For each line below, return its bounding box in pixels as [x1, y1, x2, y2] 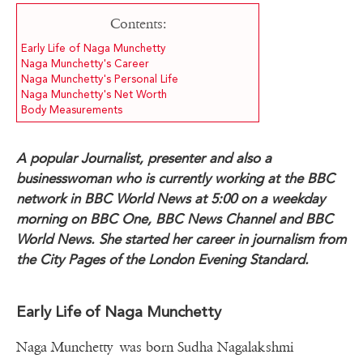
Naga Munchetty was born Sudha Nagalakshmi [16, 339, 293, 357]
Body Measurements [21, 104, 122, 117]
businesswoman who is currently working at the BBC [16, 170, 335, 187]
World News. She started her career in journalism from [16, 231, 346, 248]
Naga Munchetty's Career [21, 58, 149, 70]
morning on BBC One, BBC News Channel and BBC [16, 211, 333, 228]
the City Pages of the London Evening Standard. [16, 251, 309, 268]
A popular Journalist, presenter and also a [16, 150, 271, 167]
